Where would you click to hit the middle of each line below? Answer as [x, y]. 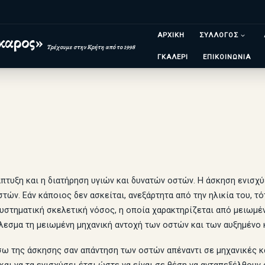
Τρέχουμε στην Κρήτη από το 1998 [91, 47]
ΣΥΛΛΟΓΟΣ [219, 35]
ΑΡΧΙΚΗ [171, 35]
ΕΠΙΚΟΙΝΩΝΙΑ [227, 57]
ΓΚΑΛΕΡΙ [173, 57]
